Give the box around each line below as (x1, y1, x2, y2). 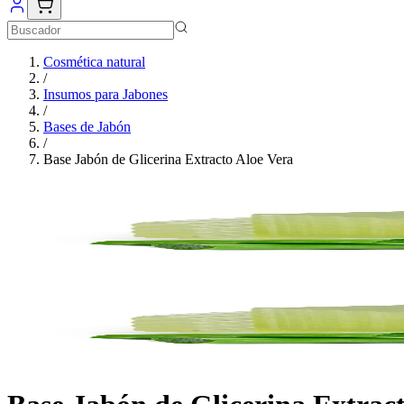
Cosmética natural (43, 54, 145, 69)
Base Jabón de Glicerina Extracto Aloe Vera (43, 151, 293, 167)
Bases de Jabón (43, 119, 131, 134)
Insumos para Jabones (43, 87, 168, 102)
